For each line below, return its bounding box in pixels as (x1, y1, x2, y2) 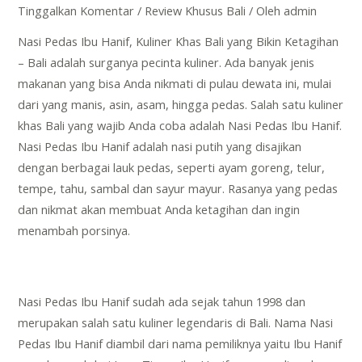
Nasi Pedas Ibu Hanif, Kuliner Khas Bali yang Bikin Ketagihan (18, 33, 339, 50)
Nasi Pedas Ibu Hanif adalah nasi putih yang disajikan (18, 138, 302, 155)
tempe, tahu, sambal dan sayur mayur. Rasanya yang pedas (18, 180, 339, 197)
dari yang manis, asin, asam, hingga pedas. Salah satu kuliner (18, 96, 344, 113)
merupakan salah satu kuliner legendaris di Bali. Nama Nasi (18, 314, 334, 331)
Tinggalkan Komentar (18, 2, 135, 19)
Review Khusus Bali (145, 2, 246, 19)
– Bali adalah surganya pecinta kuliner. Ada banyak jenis (18, 54, 315, 71)
